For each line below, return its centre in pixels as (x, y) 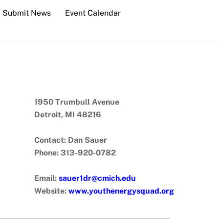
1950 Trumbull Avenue (77, 102)
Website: (51, 191)
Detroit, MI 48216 (68, 114)
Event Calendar (93, 13)
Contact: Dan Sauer (71, 140)
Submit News (26, 13)
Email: (46, 178)
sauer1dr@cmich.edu (97, 178)
